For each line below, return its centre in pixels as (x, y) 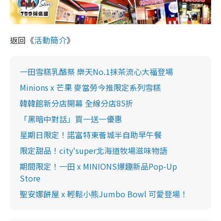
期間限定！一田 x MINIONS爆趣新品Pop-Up (98, 166)
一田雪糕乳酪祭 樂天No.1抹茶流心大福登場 (96, 71)
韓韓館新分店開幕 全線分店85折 (76, 103)
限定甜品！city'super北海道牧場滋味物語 (93, 150)
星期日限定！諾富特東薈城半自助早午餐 (91, 134)
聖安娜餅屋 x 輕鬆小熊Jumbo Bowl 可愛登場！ (104, 194)
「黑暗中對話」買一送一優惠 (71, 119)
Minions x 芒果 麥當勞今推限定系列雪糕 (90, 87)
